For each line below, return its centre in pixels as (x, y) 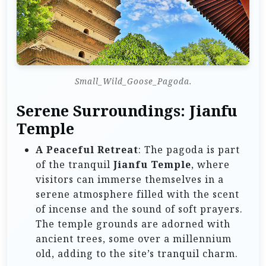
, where (210, 165)
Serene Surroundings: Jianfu (127, 111)
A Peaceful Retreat (87, 150)
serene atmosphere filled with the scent (137, 194)
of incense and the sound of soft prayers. (139, 209)
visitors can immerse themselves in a (130, 180)
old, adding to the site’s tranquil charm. (137, 254)
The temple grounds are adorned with (133, 224)
